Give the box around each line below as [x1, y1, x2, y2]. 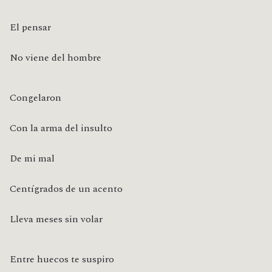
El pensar [10, 20, 51, 35]
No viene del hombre [10, 50, 101, 66]
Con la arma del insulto [10, 121, 112, 136]
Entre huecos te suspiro [10, 252, 114, 267]
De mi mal [10, 151, 55, 166]
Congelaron [10, 90, 61, 106]
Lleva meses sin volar [10, 212, 103, 227]
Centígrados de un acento [10, 182, 123, 197]
